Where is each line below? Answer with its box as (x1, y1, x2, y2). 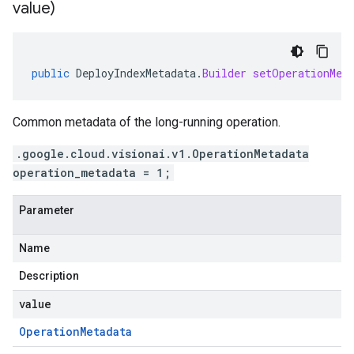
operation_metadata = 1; (13, 165, 171, 180)
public (32, 66, 70, 81)
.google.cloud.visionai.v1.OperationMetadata (16, 146, 309, 161)
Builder (202, 66, 247, 81)
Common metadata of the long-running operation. (13, 115, 281, 130)
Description (19, 269, 79, 282)
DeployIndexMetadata (76, 66, 196, 81)
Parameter (19, 204, 74, 217)
